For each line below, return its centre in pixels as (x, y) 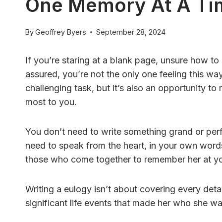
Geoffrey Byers (61, 32)
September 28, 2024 (131, 32)
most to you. (51, 102)
